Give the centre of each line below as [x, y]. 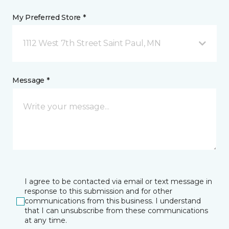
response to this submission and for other [98, 191]
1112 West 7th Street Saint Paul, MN [92, 43]
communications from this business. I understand [113, 201]
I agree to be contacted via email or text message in [118, 182]
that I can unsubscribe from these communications [116, 211]
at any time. [46, 221]
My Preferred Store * [49, 18]
